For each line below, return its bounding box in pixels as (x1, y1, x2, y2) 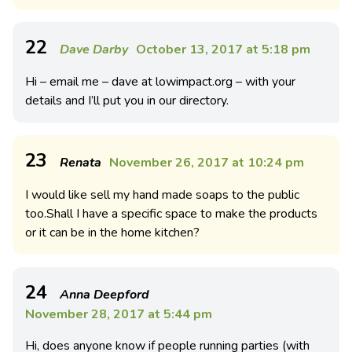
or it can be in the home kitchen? (25, 224, 200, 241)
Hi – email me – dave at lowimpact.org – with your (25, 73, 295, 90)
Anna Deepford (60, 286, 149, 303)
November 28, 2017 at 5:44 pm (25, 306, 212, 323)
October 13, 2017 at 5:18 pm (136, 41, 310, 58)
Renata (60, 154, 101, 171)
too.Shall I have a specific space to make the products (25, 205, 317, 222)
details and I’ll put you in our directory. (25, 92, 229, 109)
